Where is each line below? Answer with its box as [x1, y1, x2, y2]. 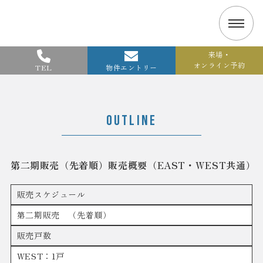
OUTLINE [106, 112, 157, 130]
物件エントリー [106, 62, 157, 73]
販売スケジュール [16, 188, 86, 201]
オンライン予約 [193, 60, 245, 70]
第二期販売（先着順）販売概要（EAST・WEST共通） [10, 158, 256, 173]
